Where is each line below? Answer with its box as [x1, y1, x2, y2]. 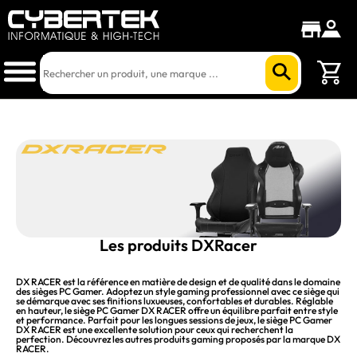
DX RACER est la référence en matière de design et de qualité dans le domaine [16, 276, 340, 288]
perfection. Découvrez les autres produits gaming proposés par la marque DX [16, 333, 340, 346]
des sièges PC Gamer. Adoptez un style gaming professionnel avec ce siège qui [16, 285, 339, 298]
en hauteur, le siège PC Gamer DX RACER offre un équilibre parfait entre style [16, 304, 338, 317]
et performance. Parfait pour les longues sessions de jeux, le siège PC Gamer [16, 314, 332, 327]
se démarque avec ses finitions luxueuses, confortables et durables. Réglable [16, 295, 333, 308]
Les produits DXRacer [100, 235, 257, 256]
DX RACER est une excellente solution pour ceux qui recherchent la [16, 324, 293, 336]
